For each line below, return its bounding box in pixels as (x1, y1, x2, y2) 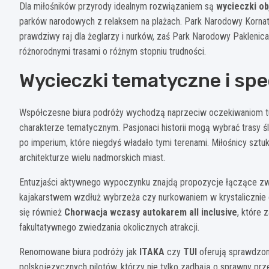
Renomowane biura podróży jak (19, 246, 139, 258)
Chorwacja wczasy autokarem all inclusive (64, 207, 237, 219)
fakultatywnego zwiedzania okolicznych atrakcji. (19, 222, 199, 234)
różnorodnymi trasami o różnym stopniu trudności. (19, 46, 206, 58)
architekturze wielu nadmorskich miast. (19, 152, 165, 164)
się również (19, 207, 64, 219)
